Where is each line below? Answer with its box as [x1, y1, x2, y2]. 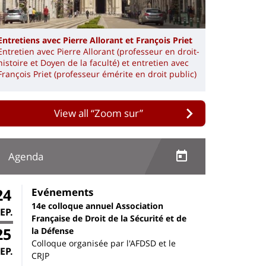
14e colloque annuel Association [31, 199, 163, 211]
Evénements [31, 185, 93, 199]
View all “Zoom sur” [53, 106, 143, 121]
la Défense [31, 224, 74, 236]
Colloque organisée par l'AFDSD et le [31, 237, 176, 249]
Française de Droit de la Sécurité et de [31, 212, 186, 224]
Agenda [8, 150, 43, 164]
